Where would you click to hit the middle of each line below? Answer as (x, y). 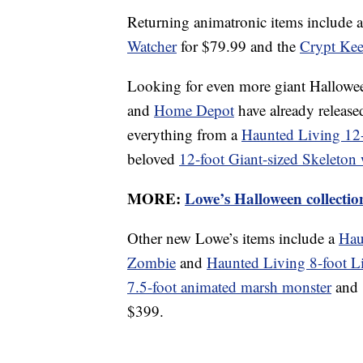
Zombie (152, 262)
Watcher (152, 45)
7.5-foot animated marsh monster (229, 286)
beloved (153, 158)
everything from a (184, 134)
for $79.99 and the (238, 45)
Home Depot (194, 109)
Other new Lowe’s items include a (233, 237)
